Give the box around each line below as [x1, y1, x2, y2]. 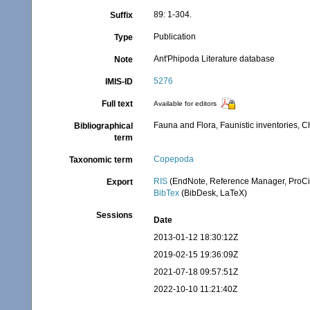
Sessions [96, 210, 134, 220]
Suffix [110, 10, 134, 20]
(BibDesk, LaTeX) [179, 188, 248, 198]
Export [107, 177, 134, 187]
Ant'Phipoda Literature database [154, 54, 275, 64]
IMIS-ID [105, 77, 134, 86]
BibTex [154, 188, 180, 198]
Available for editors [154, 100, 217, 108]
